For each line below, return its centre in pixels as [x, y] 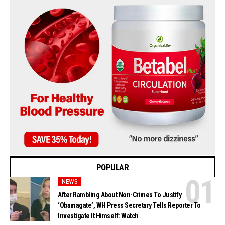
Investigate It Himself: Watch [98, 216]
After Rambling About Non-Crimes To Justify [120, 195]
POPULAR [113, 167]
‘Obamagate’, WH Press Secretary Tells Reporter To [129, 206]
